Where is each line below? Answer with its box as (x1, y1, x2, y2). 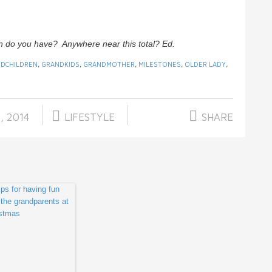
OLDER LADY (185, 60, 226, 69)
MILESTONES (138, 60, 181, 69)
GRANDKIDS (41, 60, 80, 69)
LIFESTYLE (64, 111, 115, 124)
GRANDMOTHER (83, 60, 135, 69)
